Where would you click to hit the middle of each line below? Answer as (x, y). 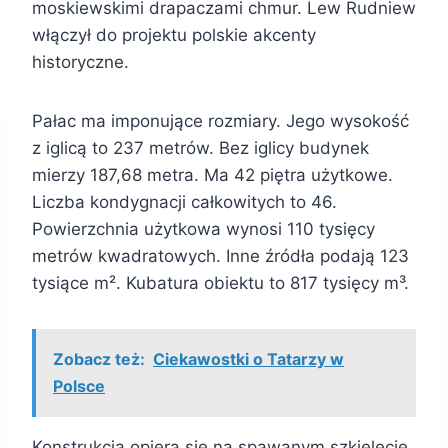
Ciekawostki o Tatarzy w (248, 359)
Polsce (79, 386)
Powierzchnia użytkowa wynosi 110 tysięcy (203, 229)
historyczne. (80, 62)
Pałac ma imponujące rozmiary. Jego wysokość (220, 121)
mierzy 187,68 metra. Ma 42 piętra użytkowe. (212, 175)
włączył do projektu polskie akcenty (174, 35)
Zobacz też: (99, 359)
